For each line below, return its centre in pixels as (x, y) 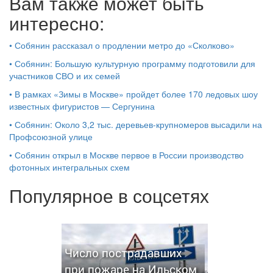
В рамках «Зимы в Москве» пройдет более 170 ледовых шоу (136, 94)
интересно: (57, 23)
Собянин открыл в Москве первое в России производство (129, 155)
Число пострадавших (123, 253)
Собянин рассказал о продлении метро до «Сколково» (125, 45)
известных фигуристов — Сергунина (82, 106)
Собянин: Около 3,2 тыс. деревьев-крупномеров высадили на (138, 125)
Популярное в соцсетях (109, 196)
